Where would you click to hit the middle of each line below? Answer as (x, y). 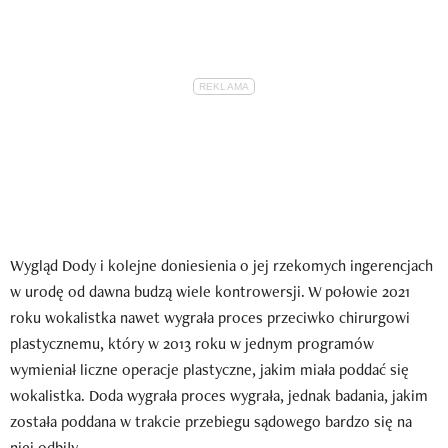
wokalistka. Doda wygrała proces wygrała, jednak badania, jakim (219, 395)
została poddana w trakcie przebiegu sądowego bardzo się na (211, 421)
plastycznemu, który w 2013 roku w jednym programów (192, 343)
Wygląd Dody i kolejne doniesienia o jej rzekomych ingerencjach (221, 265)
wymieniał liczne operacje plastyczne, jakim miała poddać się (209, 369)
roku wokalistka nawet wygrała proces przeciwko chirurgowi (210, 317)
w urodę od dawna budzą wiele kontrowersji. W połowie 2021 (210, 291)
